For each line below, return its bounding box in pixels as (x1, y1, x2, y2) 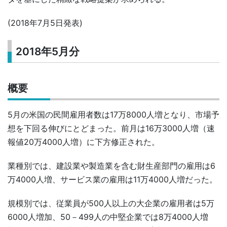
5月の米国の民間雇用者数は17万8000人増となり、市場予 (8, 109, 219, 120)
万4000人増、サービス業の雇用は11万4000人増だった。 (8, 174, 217, 185)
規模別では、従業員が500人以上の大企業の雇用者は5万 (8, 198, 214, 209)
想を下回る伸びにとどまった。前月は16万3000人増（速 (8, 123, 215, 134)
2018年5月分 (16, 45, 80, 58)
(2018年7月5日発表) (8, 17, 83, 28)
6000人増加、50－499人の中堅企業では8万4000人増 (8, 212, 208, 222)
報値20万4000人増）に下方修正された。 (8, 137, 160, 147)
